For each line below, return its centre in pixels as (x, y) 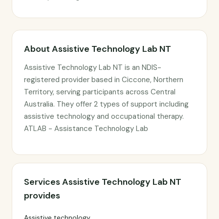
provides (42, 196)
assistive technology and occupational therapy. (104, 116)
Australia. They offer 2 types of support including (106, 104)
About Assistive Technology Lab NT (98, 49)
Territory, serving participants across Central (100, 92)
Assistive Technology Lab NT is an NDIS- (93, 67)
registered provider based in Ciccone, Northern (104, 80)
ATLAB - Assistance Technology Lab (86, 129)
